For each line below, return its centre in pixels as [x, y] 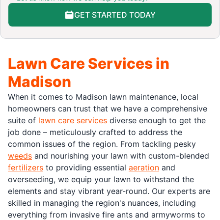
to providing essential [86, 167]
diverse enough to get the [156, 120]
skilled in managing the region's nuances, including [102, 203]
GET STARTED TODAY [115, 14]
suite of [23, 120]
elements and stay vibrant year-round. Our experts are [109, 191]
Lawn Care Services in [89, 63]
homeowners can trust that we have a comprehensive [108, 108]
